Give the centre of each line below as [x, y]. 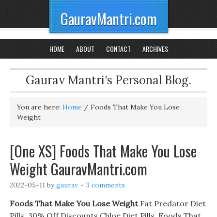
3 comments [106, 185]
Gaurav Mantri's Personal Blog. [108, 80]
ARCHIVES [155, 49]
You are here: [40, 107]
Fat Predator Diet [172, 203]
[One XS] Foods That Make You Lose [103, 151]
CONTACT [118, 49]
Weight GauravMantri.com [78, 169]
